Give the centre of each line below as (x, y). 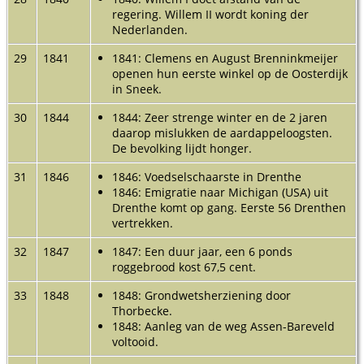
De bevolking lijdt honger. (182, 148)
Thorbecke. (142, 310)
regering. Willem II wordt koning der (210, 14)
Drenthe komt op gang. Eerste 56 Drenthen (229, 207)
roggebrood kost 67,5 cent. (184, 266)
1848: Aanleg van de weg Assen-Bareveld (223, 326)
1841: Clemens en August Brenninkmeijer (225, 58)
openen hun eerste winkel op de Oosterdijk (230, 73)
